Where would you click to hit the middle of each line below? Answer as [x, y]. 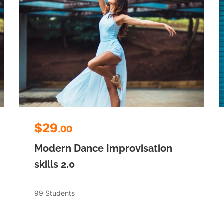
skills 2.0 [55, 164]
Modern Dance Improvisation [103, 148]
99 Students [55, 193]
